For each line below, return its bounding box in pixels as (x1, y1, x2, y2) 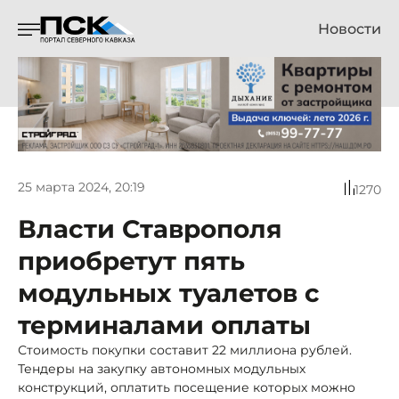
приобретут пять (18, 245, 245, 276)
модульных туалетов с (18, 277, 320, 308)
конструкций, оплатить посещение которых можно (18, 379, 355, 395)
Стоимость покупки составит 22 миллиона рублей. (18, 341, 352, 358)
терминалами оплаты (18, 309, 311, 340)
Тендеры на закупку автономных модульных (18, 360, 305, 377)
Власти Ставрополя (18, 213, 282, 244)
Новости (318, 20, 381, 37)
